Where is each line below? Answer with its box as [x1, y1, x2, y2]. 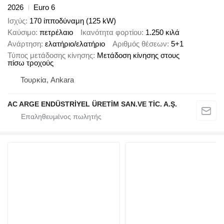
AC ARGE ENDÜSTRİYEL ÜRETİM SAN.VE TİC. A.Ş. [7, 99, 177, 108]
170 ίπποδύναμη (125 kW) [29, 16, 116, 25]
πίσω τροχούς [7, 58, 53, 67]
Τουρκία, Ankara [20, 75, 74, 84]
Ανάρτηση [7, 39, 41, 48]
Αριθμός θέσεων [112, 39, 167, 48]
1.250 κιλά [145, 27, 179, 36]
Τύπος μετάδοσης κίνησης [7, 50, 93, 59]
